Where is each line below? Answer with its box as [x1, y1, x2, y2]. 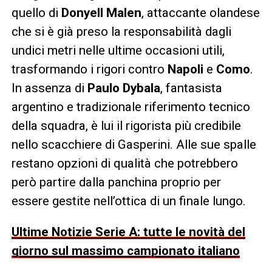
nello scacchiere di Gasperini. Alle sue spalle [11, 137, 256, 152]
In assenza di [11, 80, 87, 95]
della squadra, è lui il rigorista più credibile [11, 118, 241, 133]
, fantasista [160, 80, 222, 95]
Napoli [167, 61, 203, 76]
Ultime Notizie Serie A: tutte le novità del [11, 224, 245, 239]
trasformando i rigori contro [11, 61, 168, 76]
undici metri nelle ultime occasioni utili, [11, 42, 225, 58]
